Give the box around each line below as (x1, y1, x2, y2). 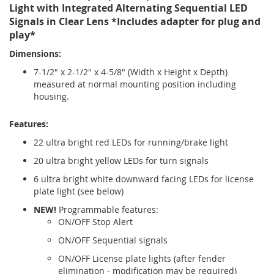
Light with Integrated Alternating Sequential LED (9, 1, 248, 15)
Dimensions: (9, 48, 61, 60)
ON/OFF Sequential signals (58, 234, 168, 246)
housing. (34, 91, 69, 103)
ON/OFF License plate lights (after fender (58, 253, 226, 265)
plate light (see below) (34, 185, 124, 198)
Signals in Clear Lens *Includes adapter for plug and (9, 15, 261, 29)
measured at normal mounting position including (34, 78, 236, 91)
